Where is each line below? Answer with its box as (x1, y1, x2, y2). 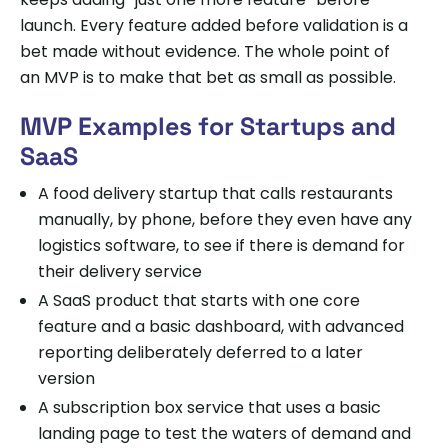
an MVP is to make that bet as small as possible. (20, 65, 396, 89)
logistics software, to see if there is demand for (38, 233, 405, 257)
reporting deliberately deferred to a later (38, 340, 363, 364)
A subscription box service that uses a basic (38, 395, 381, 419)
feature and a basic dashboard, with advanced (38, 314, 404, 338)
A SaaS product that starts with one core (38, 288, 360, 312)
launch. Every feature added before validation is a (20, 13, 408, 37)
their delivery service (38, 259, 202, 283)
